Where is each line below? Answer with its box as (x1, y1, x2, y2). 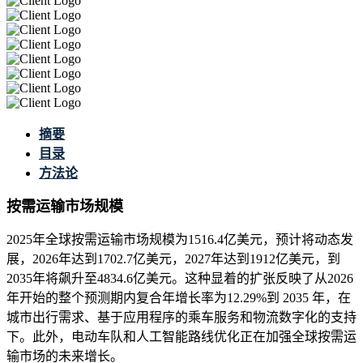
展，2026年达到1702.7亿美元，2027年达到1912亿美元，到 (6, 252, 340, 267)
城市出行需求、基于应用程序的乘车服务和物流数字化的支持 (6, 310, 357, 325)
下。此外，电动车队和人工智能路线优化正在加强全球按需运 (6, 330, 357, 344)
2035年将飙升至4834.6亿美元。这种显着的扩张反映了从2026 (6, 271, 353, 286)
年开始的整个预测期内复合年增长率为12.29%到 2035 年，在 (6, 291, 351, 305)
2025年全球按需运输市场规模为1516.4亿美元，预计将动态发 (6, 233, 353, 247)
